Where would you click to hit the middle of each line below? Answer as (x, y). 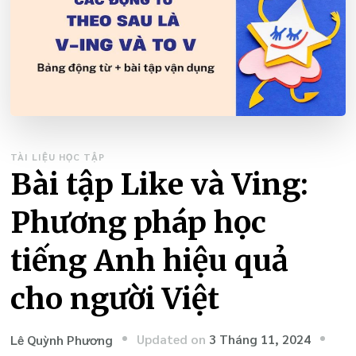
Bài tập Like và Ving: (160, 184)
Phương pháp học (139, 222)
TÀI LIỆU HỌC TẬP (58, 157)
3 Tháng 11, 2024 (260, 339)
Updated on (173, 339)
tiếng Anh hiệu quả (150, 261)
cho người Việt (115, 299)
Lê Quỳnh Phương (62, 340)
